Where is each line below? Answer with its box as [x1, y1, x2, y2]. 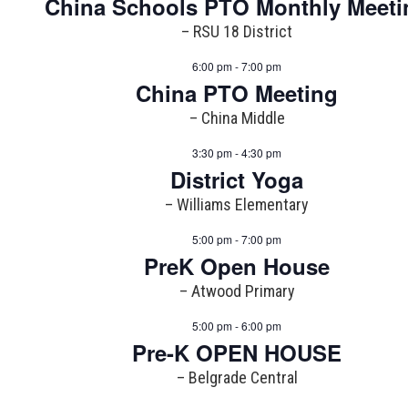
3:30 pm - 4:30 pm [192, 145, 281, 161]
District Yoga [170, 164, 303, 196]
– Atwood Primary [178, 281, 295, 301]
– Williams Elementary [165, 195, 309, 215]
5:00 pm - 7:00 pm [192, 231, 281, 248]
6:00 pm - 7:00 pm [192, 58, 281, 75]
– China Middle [189, 108, 285, 128]
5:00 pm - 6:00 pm [192, 318, 281, 334]
